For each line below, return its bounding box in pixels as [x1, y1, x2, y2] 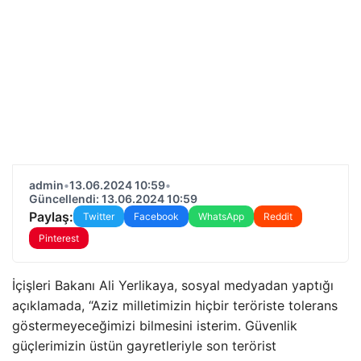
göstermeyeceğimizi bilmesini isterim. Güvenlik [12, 317, 297, 334]
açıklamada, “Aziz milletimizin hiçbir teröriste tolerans [12, 297, 338, 313]
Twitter [83, 210, 114, 222]
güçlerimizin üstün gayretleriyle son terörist [12, 338, 276, 354]
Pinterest [39, 232, 79, 244]
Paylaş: [29, 208, 73, 225]
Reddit [263, 210, 293, 222]
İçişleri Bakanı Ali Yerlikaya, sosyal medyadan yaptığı [12, 277, 334, 293]
